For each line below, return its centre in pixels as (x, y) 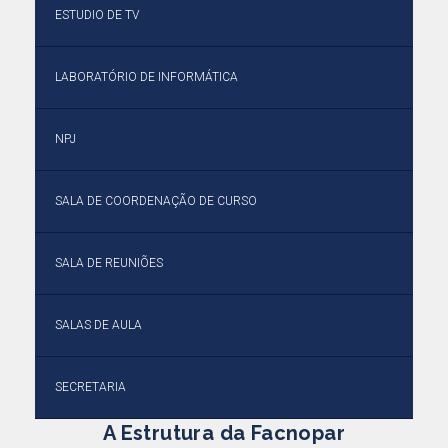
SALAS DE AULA (98, 325)
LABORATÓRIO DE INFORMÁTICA (146, 77)
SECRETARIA (90, 387)
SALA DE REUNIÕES (109, 263)
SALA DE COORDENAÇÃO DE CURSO (156, 201)
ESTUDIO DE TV (97, 15)
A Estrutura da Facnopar (224, 433)
